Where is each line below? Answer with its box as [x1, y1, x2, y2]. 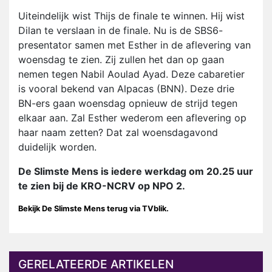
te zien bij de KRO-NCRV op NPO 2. [18, 180, 185, 192]
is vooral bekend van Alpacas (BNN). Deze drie [18, 83, 234, 95]
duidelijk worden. [18, 141, 97, 154]
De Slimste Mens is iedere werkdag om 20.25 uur [18, 165, 253, 178]
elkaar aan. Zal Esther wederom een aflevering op [18, 112, 246, 124]
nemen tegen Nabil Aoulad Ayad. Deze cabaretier [18, 68, 245, 81]
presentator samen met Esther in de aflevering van [18, 39, 251, 52]
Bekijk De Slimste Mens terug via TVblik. [18, 204, 172, 214]
